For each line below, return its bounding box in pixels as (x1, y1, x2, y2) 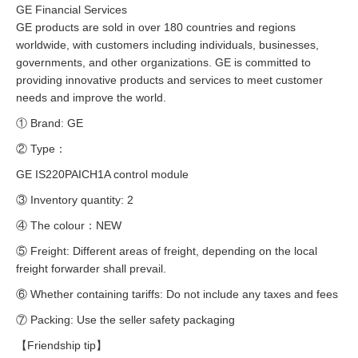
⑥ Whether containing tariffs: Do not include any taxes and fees (16, 288, 338, 301)
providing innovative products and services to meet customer (16, 74, 323, 87)
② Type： (16, 142, 66, 156)
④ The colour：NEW (16, 219, 121, 233)
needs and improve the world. (16, 91, 166, 105)
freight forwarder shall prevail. (16, 262, 166, 276)
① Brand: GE (16, 117, 83, 130)
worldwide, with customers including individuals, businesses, (16, 38, 319, 52)
